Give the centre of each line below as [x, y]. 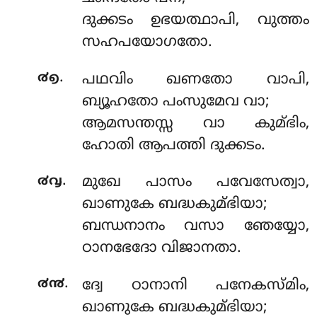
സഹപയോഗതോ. [147, 43]
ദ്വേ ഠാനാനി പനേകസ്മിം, [195, 286]
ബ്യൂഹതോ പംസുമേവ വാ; [175, 102]
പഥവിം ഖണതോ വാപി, [195, 80]
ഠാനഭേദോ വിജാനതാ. [161, 249]
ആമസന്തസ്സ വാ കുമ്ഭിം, [195, 123]
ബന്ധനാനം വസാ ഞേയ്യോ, [195, 227]
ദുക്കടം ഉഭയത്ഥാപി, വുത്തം [195, 21]
